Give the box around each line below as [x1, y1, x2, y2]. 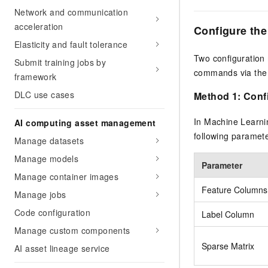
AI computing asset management [14, 117, 156, 129]
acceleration [14, 20, 63, 32]
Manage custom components [14, 224, 130, 236]
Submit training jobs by [14, 56, 106, 68]
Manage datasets [14, 135, 84, 147]
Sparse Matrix [202, 239, 254, 252]
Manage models [14, 153, 79, 165]
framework [14, 71, 57, 83]
